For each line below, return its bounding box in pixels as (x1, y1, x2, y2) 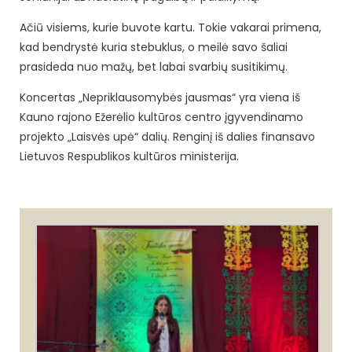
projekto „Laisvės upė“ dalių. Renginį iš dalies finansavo (20, 128, 315, 145)
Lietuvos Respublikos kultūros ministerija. (20, 148, 239, 164)
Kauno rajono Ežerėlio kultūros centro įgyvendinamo (20, 108, 303, 125)
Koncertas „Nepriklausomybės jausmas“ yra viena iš (20, 89, 300, 105)
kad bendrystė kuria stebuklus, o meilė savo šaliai (20, 38, 288, 55)
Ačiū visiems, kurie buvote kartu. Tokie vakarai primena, (20, 19, 321, 35)
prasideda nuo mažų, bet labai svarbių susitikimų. (20, 58, 288, 75)
